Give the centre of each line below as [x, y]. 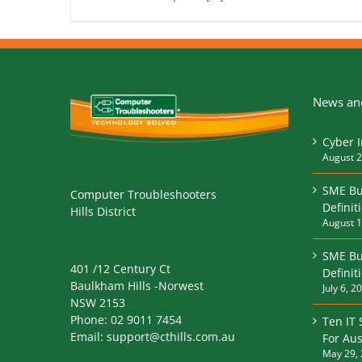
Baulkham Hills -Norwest [137, 285]
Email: [88, 336]
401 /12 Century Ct [120, 268]
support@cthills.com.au [171, 336]
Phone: [90, 319]
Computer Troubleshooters [143, 194]
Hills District [103, 211]
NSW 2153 [98, 302]
